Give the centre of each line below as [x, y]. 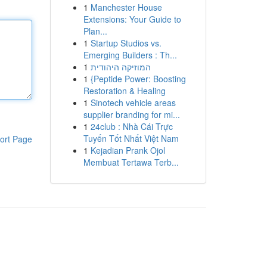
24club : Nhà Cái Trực [131, 126]
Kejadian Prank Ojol [128, 150]
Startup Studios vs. [126, 43]
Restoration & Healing [124, 91]
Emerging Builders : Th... [130, 55]
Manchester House [126, 7]
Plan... [95, 31]
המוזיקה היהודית [120, 67]
